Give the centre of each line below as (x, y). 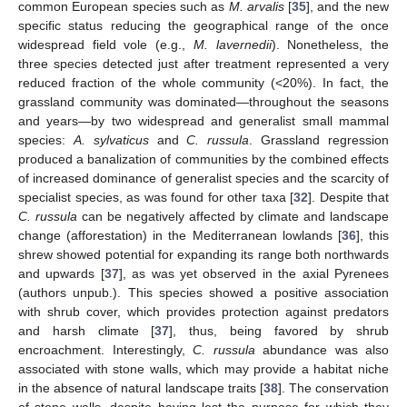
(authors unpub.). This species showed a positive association (203, 293)
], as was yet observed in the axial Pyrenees (254, 274)
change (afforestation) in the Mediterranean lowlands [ (180, 236)
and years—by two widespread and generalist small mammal (203, 121)
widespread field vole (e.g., (106, 45)
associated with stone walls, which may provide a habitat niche (203, 369)
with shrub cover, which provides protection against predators (203, 312)
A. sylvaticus (111, 140)
